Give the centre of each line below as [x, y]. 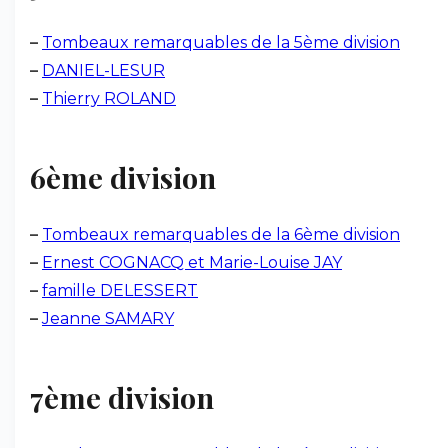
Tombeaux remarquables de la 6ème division [221, 234]
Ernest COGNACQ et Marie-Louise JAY [192, 262]
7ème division [122, 397]
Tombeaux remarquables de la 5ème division [221, 42]
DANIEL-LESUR [103, 70]
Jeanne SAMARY [108, 318]
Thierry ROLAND [109, 98]
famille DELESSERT [120, 290]
